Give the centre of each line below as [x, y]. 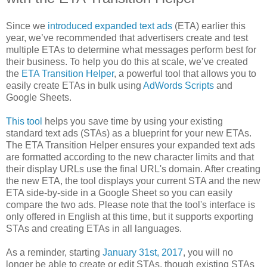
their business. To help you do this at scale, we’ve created [127, 62]
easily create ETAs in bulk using [74, 86]
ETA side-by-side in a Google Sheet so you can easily [119, 193]
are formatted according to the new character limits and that [130, 157]
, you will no [208, 253]
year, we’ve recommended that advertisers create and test [127, 38]
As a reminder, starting [54, 253]
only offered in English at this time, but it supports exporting [130, 217]
